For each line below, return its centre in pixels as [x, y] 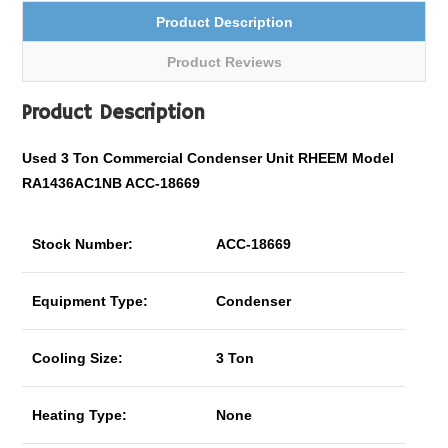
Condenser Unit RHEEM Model [289, 158]
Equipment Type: [90, 301]
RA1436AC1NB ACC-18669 [111, 183]
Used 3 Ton [63, 158]
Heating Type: [80, 415]
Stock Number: [83, 244]
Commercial [143, 158]
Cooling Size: [78, 358]
